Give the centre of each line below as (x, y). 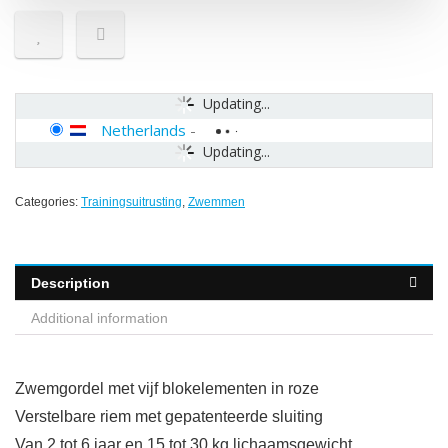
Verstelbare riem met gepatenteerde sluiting (169, 417)
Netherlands (143, 130)
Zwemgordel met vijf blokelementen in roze (167, 389)
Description (70, 283)
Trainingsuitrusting (131, 202)
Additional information (99, 318)
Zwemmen (216, 202)
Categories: (48, 202)
